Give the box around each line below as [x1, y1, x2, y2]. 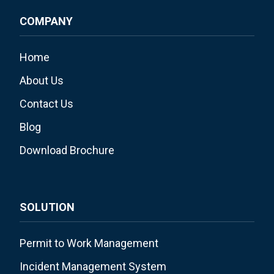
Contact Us [20, 97, 73, 110]
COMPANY [20, 14, 73, 28]
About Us [20, 73, 64, 87]
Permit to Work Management [20, 236, 158, 250]
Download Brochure [20, 143, 114, 157]
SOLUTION [20, 200, 75, 213]
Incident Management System [20, 259, 166, 273]
